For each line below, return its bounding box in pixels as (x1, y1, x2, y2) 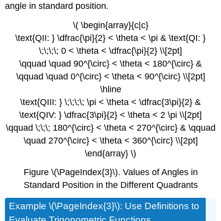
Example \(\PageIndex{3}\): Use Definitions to (9, 201, 200, 212)
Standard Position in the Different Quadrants (23, 180, 198, 190)
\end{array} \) (85, 148, 136, 158)
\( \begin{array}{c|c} (73, 20, 148, 30)
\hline (100, 84, 121, 94)
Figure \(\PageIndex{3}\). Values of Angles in (23, 167, 198, 178)
